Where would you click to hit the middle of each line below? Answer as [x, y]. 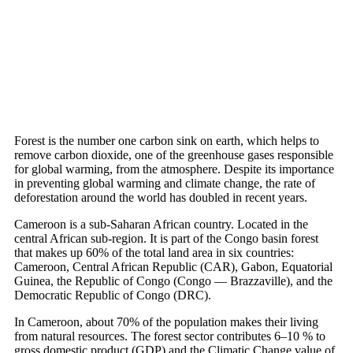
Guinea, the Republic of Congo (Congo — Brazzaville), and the [173, 281]
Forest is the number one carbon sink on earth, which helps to [167, 140]
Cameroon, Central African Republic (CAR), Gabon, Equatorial [173, 266]
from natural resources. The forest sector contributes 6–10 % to [170, 336]
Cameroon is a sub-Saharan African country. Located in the [161, 224]
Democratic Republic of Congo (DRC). [113, 295]
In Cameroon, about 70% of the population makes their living [166, 321]
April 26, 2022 [51, 16]
